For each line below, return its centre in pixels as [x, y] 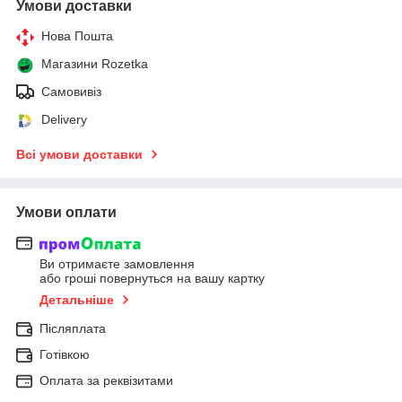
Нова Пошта [77, 35]
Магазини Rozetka [95, 63]
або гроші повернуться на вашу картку [152, 279]
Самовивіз [71, 91]
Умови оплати [66, 212]
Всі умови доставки [79, 154]
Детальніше [77, 300]
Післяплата [73, 329]
